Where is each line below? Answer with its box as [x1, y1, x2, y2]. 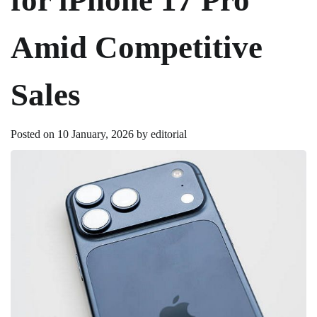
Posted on [11, 127, 57, 140]
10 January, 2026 [57, 127, 134, 140]
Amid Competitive [11, 29, 263, 65]
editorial [151, 127, 187, 140]
